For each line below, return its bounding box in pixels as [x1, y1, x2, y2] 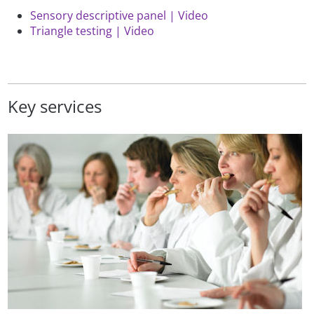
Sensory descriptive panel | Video [30, 8, 209, 24]
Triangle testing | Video [30, 23, 155, 39]
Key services [8, 95, 102, 118]
